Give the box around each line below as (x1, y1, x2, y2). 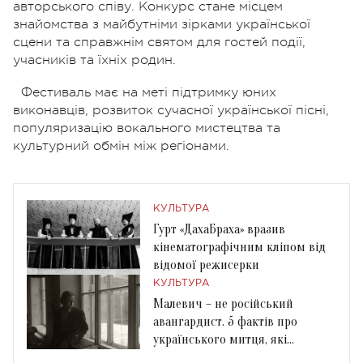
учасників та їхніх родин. (13, 52, 176, 67)
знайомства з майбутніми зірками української (13, 16, 310, 32)
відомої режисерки (153, 257, 259, 272)
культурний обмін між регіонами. (13, 138, 229, 153)
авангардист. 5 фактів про (153, 314, 297, 329)
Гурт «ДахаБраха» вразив (153, 221, 285, 237)
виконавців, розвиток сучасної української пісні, (13, 102, 329, 117)
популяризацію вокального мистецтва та (13, 120, 280, 135)
